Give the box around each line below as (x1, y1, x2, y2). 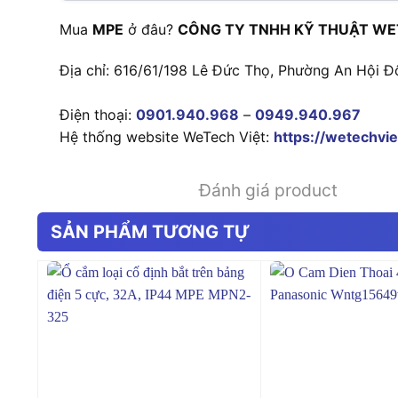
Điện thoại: (60, 105, 136, 123)
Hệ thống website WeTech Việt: (60, 127, 274, 146)
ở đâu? (123, 20, 178, 38)
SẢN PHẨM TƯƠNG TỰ (51, 220, 250, 243)
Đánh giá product (199, 179, 338, 201)
